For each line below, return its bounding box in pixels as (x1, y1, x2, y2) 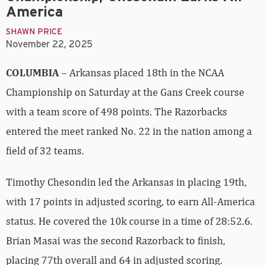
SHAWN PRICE (6, 27, 62, 36)
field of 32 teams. (6, 144, 84, 157)
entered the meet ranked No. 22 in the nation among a (6, 124, 252, 137)
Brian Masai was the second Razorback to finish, (6, 234, 225, 247)
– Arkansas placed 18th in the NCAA (59, 66, 224, 79)
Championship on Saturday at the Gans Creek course (6, 85, 244, 98)
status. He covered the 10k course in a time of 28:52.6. (6, 214, 253, 227)
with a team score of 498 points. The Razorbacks (6, 105, 227, 118)
